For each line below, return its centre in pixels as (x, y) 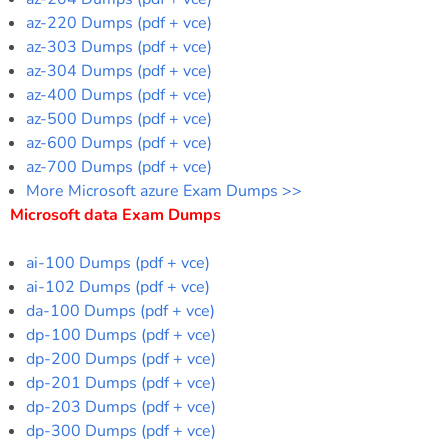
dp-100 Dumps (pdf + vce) (121, 334)
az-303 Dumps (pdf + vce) (119, 46)
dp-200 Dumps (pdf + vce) (121, 358)
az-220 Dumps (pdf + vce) (119, 22)
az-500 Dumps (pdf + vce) (119, 118)
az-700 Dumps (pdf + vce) (119, 166)
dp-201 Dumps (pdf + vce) (121, 382)
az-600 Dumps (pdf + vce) (119, 142)
